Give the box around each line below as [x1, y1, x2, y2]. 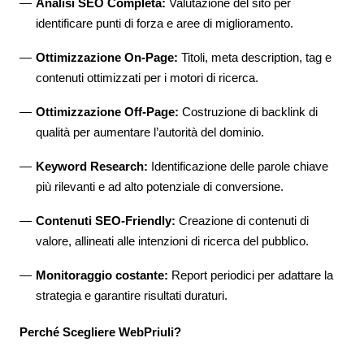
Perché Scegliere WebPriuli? [19, 325, 181, 339]
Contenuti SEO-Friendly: [36, 214, 175, 227]
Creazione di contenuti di [175, 214, 309, 227]
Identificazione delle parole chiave [148, 159, 328, 173]
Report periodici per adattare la [168, 268, 333, 282]
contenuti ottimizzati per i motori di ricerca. [36, 71, 258, 84]
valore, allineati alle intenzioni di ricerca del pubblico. [36, 234, 309, 248]
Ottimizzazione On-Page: [36, 50, 178, 64]
